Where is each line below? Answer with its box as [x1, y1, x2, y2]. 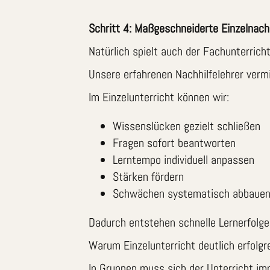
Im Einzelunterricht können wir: [89, 89, 229, 105]
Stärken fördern [113, 168, 184, 184]
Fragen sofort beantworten [113, 134, 236, 151]
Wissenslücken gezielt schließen [113, 118, 260, 134]
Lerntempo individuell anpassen [113, 151, 254, 168]
